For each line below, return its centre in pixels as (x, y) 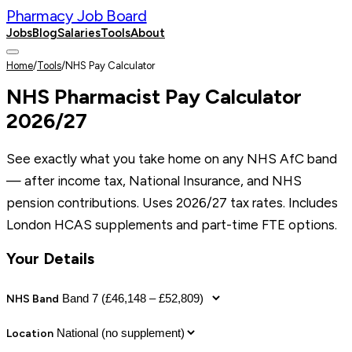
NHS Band (33, 299)
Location (30, 333)
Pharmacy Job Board (77, 16)
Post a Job (214, 33)
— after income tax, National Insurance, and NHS (154, 180)
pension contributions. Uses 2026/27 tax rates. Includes (172, 202)
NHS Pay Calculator (110, 66)
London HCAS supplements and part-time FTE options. (172, 224)
